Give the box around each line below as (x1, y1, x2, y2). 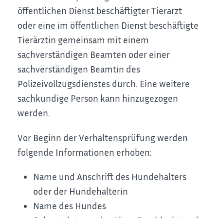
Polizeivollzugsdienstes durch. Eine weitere (18, 78, 190, 90)
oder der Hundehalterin (33, 185, 128, 197)
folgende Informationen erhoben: (18, 146, 152, 158)
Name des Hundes (33, 200, 107, 212)
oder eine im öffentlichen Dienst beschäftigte (18, 19, 199, 31)
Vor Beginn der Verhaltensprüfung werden (18, 131, 188, 143)
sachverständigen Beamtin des (18, 63, 141, 75)
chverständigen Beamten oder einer (26, 49, 170, 60)
